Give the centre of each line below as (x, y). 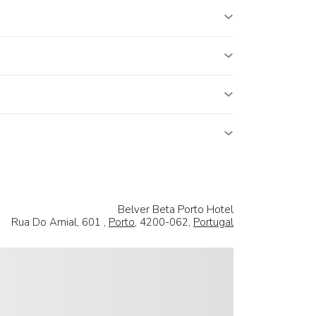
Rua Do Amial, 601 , (60, 222)
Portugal (213, 222)
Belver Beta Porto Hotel (176, 209)
